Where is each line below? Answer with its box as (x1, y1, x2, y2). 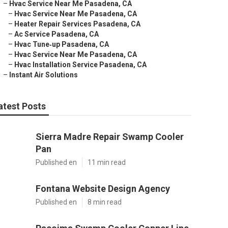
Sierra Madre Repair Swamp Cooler (36, 131, 184, 142)
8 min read (88, 198, 122, 206)
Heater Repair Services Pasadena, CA (14, 20, 140, 28)
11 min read (88, 158, 126, 166)
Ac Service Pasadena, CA (14, 30, 99, 38)
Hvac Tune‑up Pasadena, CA (14, 40, 109, 48)
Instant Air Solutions (9, 71, 78, 79)
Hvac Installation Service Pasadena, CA (14, 61, 147, 69)
